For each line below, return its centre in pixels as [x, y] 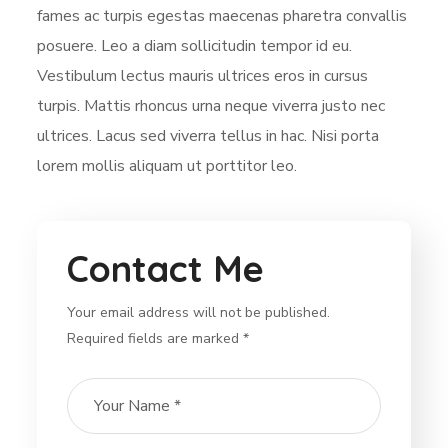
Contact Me [166, 268]
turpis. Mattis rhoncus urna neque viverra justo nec [211, 106]
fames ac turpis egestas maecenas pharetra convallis [222, 16]
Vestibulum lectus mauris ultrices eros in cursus [203, 76]
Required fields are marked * [158, 338]
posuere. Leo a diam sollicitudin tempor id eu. [195, 46]
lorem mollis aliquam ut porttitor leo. [167, 166]
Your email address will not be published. [199, 312]
